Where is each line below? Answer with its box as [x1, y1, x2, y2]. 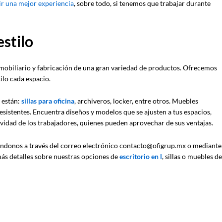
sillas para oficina [21, 97, 74, 106]
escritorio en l [119, 152, 162, 161]
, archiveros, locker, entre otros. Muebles [74, 97, 198, 106]
